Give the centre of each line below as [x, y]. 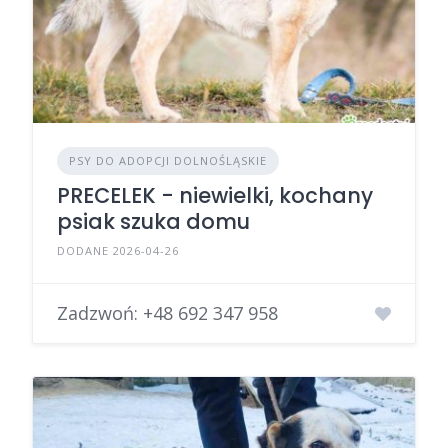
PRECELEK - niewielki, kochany [215, 196]
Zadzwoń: [100, 313]
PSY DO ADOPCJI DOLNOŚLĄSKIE [168, 161]
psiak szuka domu [153, 222]
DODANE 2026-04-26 [118, 251]
